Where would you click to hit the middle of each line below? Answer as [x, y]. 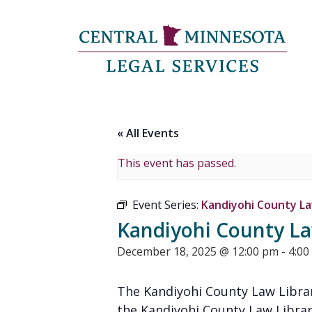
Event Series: [167, 205]
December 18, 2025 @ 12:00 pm [198, 251]
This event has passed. [177, 163]
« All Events [148, 133]
